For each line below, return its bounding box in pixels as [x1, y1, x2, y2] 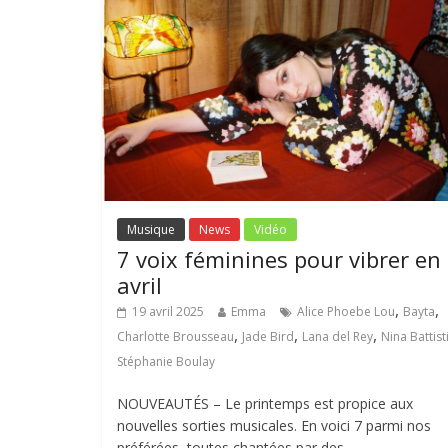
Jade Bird [242, 327, 294, 345]
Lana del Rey [302, 327, 373, 345]
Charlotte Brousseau [117, 327, 234, 345]
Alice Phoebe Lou [297, 302, 395, 320]
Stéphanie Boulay [117, 352, 215, 370]
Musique [127, 220, 175, 238]
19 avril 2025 [132, 302, 204, 320]
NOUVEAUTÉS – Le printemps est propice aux [117, 393, 413, 413]
